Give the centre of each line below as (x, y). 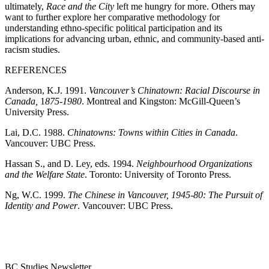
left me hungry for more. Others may (185, 6)
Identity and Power (41, 206)
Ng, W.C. (24, 195)
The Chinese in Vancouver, (119, 195)
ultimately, (26, 6)
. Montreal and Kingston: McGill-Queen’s (161, 101)
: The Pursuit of (233, 195)
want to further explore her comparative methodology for (112, 17)
